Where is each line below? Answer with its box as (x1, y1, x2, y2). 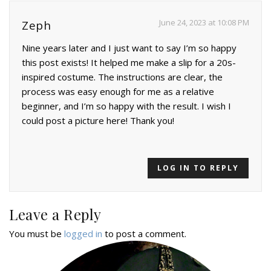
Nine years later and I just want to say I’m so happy (22, 41, 237, 54)
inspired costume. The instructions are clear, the (22, 70, 223, 83)
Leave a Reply (9, 204, 102, 224)
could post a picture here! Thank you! (22, 114, 174, 126)
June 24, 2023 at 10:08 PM (159, 16, 249, 28)
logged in (64, 227, 102, 240)
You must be (9, 227, 64, 240)
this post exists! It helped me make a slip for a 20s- (22, 56, 236, 68)
